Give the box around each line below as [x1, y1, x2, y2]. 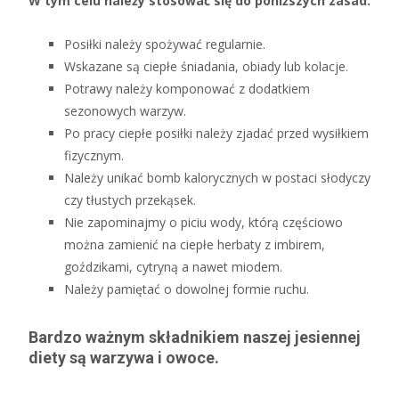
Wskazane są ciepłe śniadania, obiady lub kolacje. [64, 58, 348, 75]
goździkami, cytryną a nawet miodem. [64, 258, 282, 275]
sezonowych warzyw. [64, 102, 186, 119]
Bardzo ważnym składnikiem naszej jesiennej [28, 328, 361, 346]
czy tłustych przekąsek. [64, 191, 196, 208]
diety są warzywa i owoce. [28, 348, 219, 367]
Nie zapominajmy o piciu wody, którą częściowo [64, 214, 343, 231]
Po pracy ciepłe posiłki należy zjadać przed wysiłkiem [64, 125, 369, 142]
